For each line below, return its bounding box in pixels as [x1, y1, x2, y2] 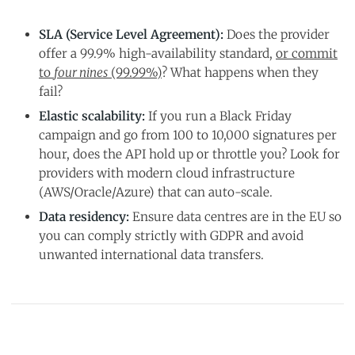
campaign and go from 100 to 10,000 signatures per [39, 128, 337, 143]
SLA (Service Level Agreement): [39, 27, 223, 42]
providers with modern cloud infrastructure [39, 166, 295, 181]
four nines [54, 65, 108, 80]
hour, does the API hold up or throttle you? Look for [39, 147, 340, 162]
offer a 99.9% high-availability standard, [39, 46, 276, 61]
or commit [276, 46, 338, 61]
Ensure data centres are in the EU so [129, 209, 342, 224]
